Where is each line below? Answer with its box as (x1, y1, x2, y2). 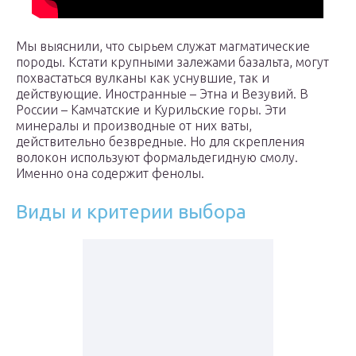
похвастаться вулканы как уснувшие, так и (16, 71, 269, 86)
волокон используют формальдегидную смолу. (16, 150, 298, 165)
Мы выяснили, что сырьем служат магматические (16, 39, 310, 54)
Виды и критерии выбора (16, 201, 246, 223)
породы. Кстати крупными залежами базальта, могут (16, 55, 329, 70)
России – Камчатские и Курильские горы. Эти (16, 103, 286, 118)
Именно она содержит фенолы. (16, 166, 204, 181)
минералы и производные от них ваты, (16, 118, 252, 133)
